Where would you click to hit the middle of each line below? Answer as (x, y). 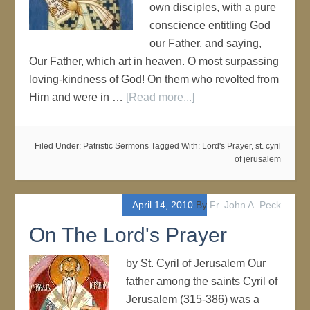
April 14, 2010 (162, 205)
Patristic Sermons (116, 146)
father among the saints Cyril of (202, 281)
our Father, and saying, (206, 43)
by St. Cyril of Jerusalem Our (196, 263)
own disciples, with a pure (213, 7)
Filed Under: (58, 146)
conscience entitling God (210, 25)
